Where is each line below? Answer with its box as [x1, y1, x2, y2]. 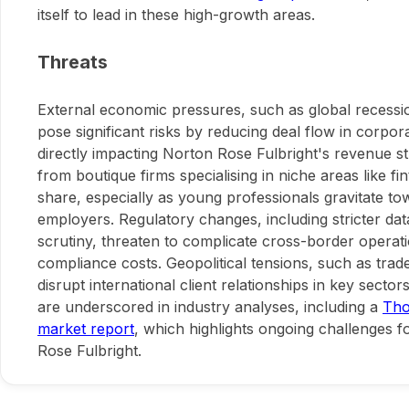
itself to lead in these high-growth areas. [37, 5, 315, 24]
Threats [37, 51, 108, 73]
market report [37, 320, 134, 338]
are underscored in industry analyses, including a [37, 298, 383, 316]
